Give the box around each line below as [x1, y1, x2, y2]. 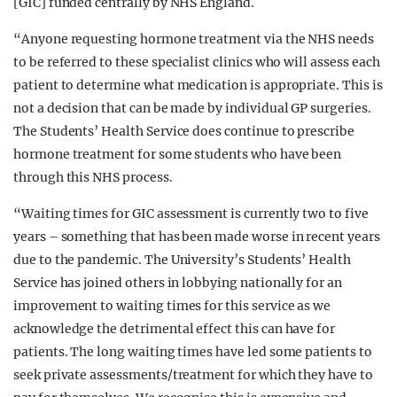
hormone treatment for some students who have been [13, 146, 342, 162]
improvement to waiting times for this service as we [13, 298, 331, 314]
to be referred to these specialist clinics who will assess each [13, 54, 380, 70]
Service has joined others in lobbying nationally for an [13, 275, 342, 291]
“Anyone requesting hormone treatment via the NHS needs [13, 31, 374, 47]
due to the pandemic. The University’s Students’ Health [13, 252, 351, 268]
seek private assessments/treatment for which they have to [13, 367, 373, 383]
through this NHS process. [13, 169, 173, 185]
